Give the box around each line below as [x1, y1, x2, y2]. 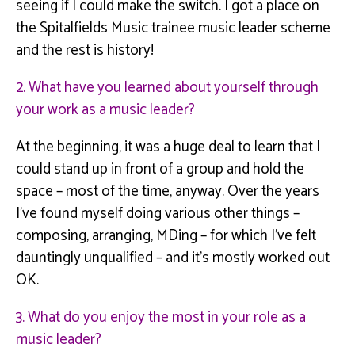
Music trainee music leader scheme [108, 15, 330, 40]
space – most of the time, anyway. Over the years [16, 178, 319, 204]
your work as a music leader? [16, 97, 198, 122]
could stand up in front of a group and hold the [16, 156, 304, 181]
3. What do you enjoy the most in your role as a [16, 304, 306, 330]
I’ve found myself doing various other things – [16, 200, 300, 226]
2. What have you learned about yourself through [16, 74, 319, 100]
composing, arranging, [16, 223, 156, 248]
